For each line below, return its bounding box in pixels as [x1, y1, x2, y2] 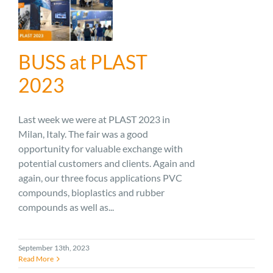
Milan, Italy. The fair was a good [18, 128, 148, 140]
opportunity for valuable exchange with [18, 143, 183, 155]
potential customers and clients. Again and [18, 157, 195, 169]
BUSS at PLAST [18, 50, 147, 74]
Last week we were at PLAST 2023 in [18, 113, 170, 126]
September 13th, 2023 [18, 243, 90, 253]
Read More [18, 254, 54, 264]
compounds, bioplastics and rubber [18, 186, 165, 199]
